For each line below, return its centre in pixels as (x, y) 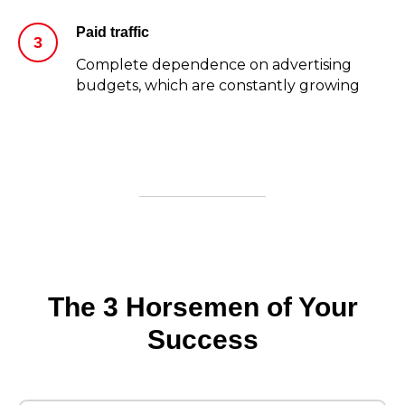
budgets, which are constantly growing (218, 86)
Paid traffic (113, 33)
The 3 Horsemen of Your (202, 307)
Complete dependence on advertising (214, 65)
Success (202, 340)
